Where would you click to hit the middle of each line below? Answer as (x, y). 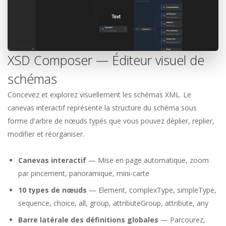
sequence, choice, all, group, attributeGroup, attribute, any (113, 203)
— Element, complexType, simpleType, (152, 190)
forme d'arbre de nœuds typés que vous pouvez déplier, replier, (111, 121)
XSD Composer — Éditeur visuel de (106, 60)
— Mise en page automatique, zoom (148, 160)
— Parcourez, (182, 220)
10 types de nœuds (52, 190)
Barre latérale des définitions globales (88, 220)
